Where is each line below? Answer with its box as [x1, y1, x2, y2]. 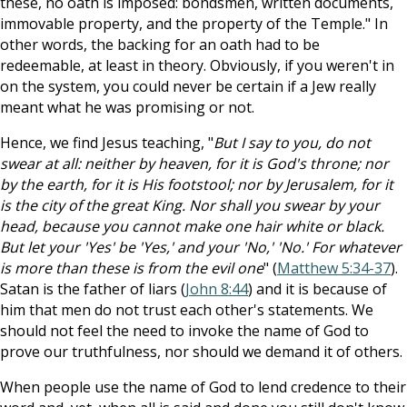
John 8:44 [185, 279, 248, 299]
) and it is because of [248, 279, 387, 299]
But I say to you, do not [213, 133, 371, 153]
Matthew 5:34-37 [277, 258, 391, 278]
